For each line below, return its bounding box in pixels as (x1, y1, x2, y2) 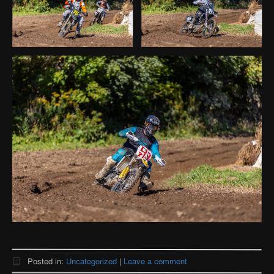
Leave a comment (124, 254, 188, 267)
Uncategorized (66, 254, 117, 267)
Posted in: (28, 254, 67, 267)
